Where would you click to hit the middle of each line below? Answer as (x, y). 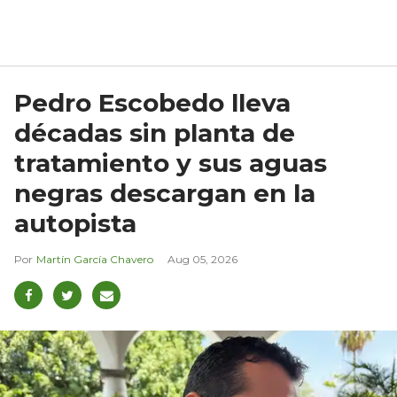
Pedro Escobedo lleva (152, 103)
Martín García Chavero (95, 260)
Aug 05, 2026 (202, 260)
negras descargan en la (165, 194)
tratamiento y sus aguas (171, 163)
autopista (75, 224)
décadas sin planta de (155, 133)
